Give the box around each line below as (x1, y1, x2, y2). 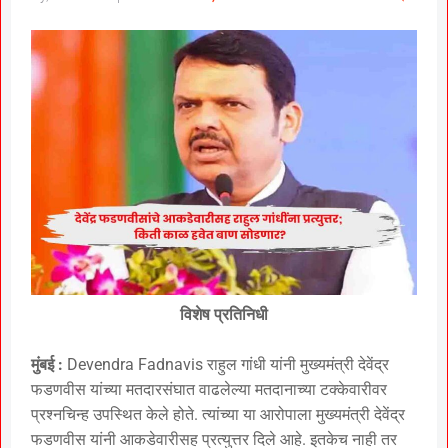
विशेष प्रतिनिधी (180, 304, 268, 324)
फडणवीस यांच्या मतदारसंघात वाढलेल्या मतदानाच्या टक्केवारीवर (31, 379, 387, 399)
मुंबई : (31, 354, 63, 374)
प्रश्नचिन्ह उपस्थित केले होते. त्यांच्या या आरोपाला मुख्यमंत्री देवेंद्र (31, 404, 405, 424)
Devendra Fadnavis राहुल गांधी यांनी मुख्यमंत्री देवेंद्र (63, 354, 389, 374)
